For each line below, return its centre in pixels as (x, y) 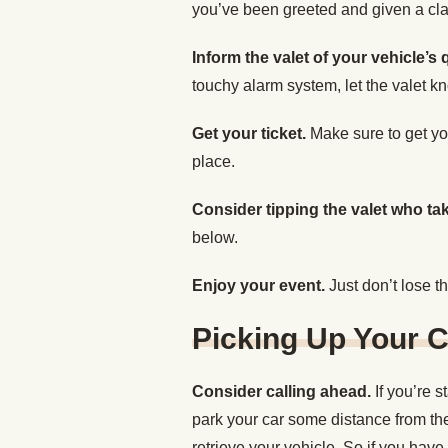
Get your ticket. (251, 133)
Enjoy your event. (260, 285)
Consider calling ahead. (283, 391)
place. (213, 161)
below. (215, 237)
